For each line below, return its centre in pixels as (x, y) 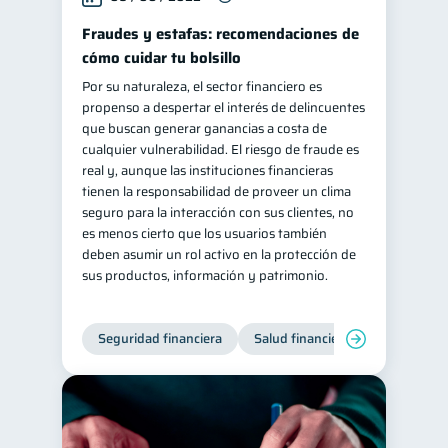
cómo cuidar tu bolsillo (161, 58)
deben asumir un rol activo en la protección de (219, 254)
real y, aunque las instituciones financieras (207, 170)
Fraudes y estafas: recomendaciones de (220, 34)
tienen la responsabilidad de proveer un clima (216, 191)
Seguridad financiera (160, 338)
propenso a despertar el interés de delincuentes (223, 107)
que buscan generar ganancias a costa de (204, 128)
